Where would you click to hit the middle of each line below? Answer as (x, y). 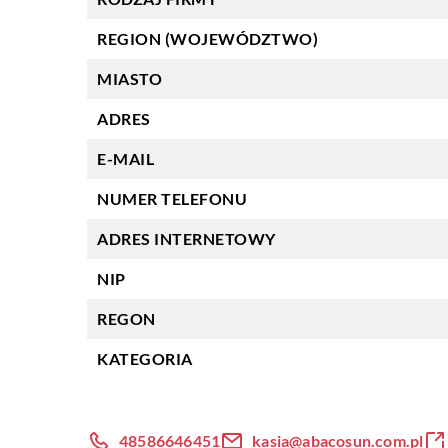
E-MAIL (125, 158)
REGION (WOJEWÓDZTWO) (207, 38)
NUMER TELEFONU (172, 198)
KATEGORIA (145, 358)
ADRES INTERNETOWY (186, 238)
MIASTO (129, 78)
